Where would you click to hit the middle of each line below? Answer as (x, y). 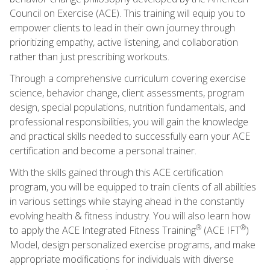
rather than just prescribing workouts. (89, 56)
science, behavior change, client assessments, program (127, 93)
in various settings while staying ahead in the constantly (127, 201)
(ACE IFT (221, 230)
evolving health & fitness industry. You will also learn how (130, 215)
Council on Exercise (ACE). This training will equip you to (127, 13)
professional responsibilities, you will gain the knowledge (129, 121)
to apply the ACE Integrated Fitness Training (103, 230)
